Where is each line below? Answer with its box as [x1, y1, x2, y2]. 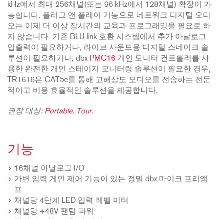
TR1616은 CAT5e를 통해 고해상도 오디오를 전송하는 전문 [7, 76, 211, 85]
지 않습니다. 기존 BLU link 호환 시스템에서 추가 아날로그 [7, 33, 206, 42]
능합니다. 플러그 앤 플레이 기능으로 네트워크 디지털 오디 [7, 12, 211, 20]
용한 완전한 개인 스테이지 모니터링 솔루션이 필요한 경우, [7, 66, 211, 74]
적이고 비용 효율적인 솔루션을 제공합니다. [7, 87, 158, 95]
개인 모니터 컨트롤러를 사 [115, 55, 209, 63]
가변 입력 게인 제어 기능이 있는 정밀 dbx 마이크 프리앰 [14, 175, 208, 184]
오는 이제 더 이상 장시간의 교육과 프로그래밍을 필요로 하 [7, 22, 211, 31]
